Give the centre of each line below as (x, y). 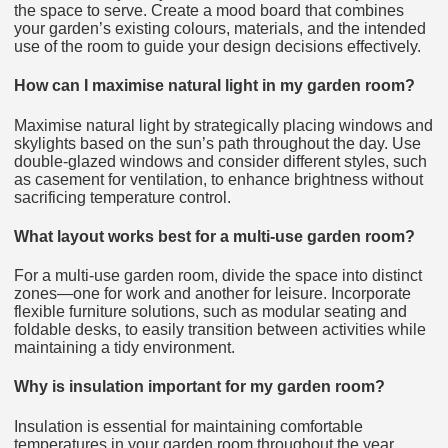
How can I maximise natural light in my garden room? (214, 86)
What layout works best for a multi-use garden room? (214, 236)
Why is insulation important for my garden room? (199, 387)
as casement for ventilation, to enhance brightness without (218, 179)
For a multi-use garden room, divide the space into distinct (218, 276)
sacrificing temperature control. (122, 197)
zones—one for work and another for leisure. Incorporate (212, 294)
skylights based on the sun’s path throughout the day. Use (217, 143)
